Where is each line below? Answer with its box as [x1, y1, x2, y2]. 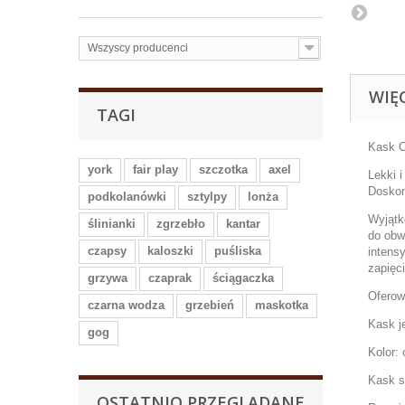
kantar [226, 216, 260, 231]
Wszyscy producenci [88, 41, 188, 54]
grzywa [88, 270, 127, 285]
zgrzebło [156, 216, 205, 231]
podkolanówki [88, 189, 166, 203]
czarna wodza [88, 297, 165, 312]
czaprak [148, 270, 192, 285]
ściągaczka [212, 270, 274, 285]
